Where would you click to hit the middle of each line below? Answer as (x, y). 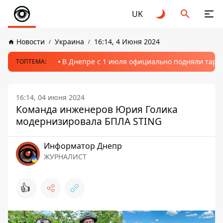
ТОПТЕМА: (31, 61)
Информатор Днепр (83, 146)
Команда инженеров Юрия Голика (97, 109)
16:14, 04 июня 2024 (50, 97)
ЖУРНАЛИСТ (65, 157)
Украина (69, 42)
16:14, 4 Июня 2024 (127, 42)
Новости (31, 42)
